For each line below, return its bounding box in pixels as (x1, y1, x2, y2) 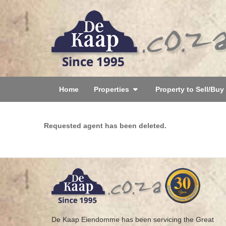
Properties (94, 85, 131, 93)
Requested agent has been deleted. (44, 122, 166, 130)
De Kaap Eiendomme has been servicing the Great (51, 215, 214, 223)
